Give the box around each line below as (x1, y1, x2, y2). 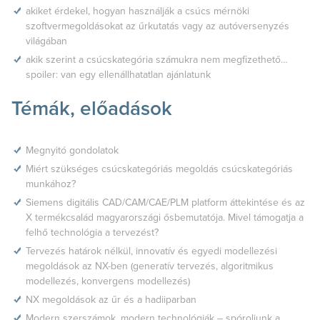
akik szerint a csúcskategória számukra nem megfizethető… (26, 53, 288, 66)
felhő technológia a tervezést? (26, 226, 159, 239)
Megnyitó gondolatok (26, 144, 119, 156)
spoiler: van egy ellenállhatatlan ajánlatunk (26, 68, 211, 81)
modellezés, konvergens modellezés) (26, 274, 190, 287)
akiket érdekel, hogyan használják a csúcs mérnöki (26, 4, 249, 17)
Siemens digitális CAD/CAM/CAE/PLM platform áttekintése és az (26, 196, 305, 209)
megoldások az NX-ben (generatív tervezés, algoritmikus (26, 259, 274, 272)
